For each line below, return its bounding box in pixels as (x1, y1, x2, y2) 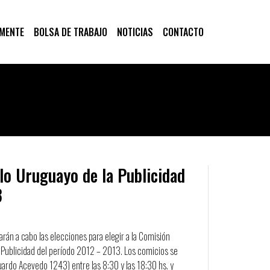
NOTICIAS (117, 25, 153, 39)
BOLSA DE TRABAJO (34, 25, 107, 39)
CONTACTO (163, 25, 204, 39)
